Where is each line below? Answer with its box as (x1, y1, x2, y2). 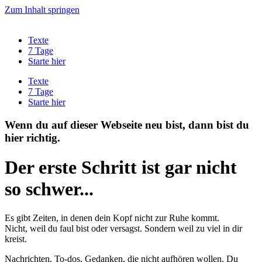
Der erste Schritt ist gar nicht (5, 157, 237, 178)
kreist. (5, 233, 27, 244)
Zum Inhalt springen (5, 5, 80, 15)
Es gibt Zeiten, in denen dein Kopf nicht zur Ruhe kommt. (5, 212, 219, 223)
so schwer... (5, 178, 94, 200)
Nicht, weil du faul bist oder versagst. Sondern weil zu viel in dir (5, 223, 242, 233)
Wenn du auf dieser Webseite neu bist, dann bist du (5, 118, 249, 131)
